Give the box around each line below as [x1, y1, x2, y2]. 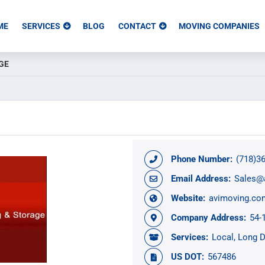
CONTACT [118, 21, 156, 31]
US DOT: [171, 251, 204, 262]
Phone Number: [171, 154, 232, 164]
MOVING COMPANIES [179, 21, 260, 31]
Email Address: [171, 173, 231, 184]
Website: [171, 193, 205, 203]
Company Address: [171, 212, 246, 223]
